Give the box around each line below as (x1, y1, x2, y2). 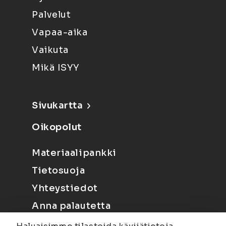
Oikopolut (32, 122, 82, 133)
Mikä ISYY (32, 62, 80, 73)
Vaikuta (32, 44, 69, 55)
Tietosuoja (32, 165, 85, 176)
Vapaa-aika (32, 27, 88, 38)
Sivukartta (32, 100, 83, 111)
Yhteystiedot (32, 183, 98, 194)
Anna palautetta (32, 200, 111, 211)
